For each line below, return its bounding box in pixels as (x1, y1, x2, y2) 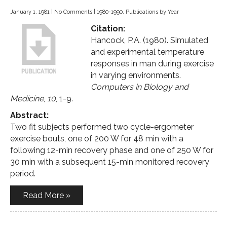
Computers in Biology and (91, 82, 188, 92)
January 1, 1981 (10, 9, 50, 15)
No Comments (54, 9, 92, 15)
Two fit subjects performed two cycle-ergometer (10, 122, 194, 132)
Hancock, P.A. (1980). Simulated (91, 35, 208, 45)
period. (10, 169, 35, 178)
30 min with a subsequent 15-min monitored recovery (10, 157, 209, 167)
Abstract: (10, 110, 49, 120)
